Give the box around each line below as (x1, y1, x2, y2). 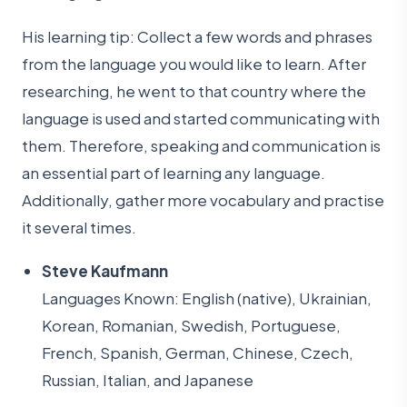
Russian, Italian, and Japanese (42, 369, 254, 390)
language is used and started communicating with (22, 107, 380, 128)
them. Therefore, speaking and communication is (22, 134, 381, 155)
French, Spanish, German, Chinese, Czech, (42, 342, 354, 362)
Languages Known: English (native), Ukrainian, (42, 287, 372, 308)
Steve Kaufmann (42, 260, 169, 281)
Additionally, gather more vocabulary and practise (22, 189, 384, 210)
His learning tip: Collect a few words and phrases (22, 25, 372, 46)
